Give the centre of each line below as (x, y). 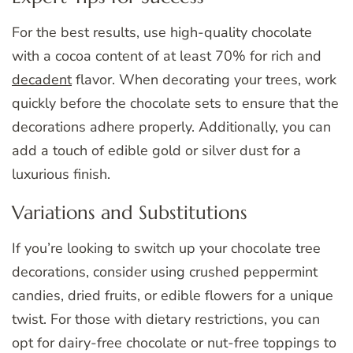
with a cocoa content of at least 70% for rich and (167, 56)
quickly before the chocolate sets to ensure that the (175, 103)
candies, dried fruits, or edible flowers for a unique (173, 296)
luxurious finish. (61, 174)
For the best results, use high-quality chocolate (162, 32)
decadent (42, 79)
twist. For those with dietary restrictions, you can (166, 320)
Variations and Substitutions (130, 212)
